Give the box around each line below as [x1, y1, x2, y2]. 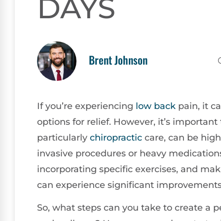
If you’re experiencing [37, 101, 136, 111]
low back [136, 101, 176, 111]
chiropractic [90, 132, 142, 143]
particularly [37, 132, 90, 143]
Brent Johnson [89, 52, 147, 68]
